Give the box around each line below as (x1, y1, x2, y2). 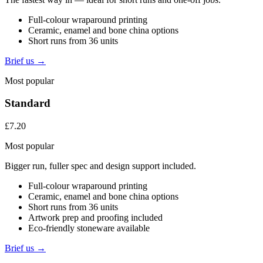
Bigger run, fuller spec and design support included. (5, 160, 196, 171)
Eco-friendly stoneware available (28, 222, 150, 233)
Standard (5, 97, 50, 110)
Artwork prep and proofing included (28, 212, 163, 222)
